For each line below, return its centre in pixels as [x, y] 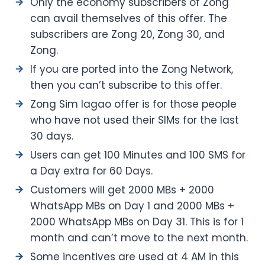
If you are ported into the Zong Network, [132, 69]
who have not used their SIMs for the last [135, 120]
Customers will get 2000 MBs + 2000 [122, 190]
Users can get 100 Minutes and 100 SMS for [138, 155]
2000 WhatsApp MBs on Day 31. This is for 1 [137, 222]
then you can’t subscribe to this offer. [126, 85]
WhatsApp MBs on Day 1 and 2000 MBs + [132, 206]
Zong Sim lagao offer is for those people [133, 104]
